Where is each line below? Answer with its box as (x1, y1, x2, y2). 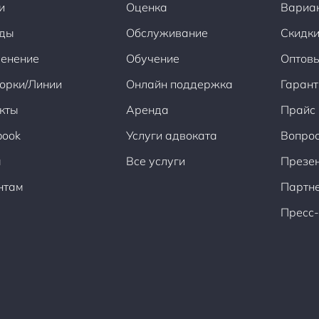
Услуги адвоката (125, 128, 217, 143)
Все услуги (125, 154, 185, 169)
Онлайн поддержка (125, 77, 233, 92)
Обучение (125, 51, 179, 66)
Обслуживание (125, 26, 208, 41)
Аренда (125, 103, 169, 117)
